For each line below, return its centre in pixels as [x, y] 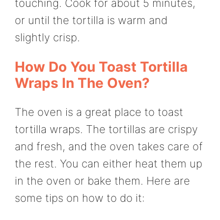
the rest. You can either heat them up [109, 164]
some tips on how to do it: [80, 198]
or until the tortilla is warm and [91, 20]
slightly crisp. [47, 37]
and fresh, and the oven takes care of [109, 147]
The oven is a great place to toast [99, 112]
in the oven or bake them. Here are [102, 181]
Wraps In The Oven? [82, 83]
